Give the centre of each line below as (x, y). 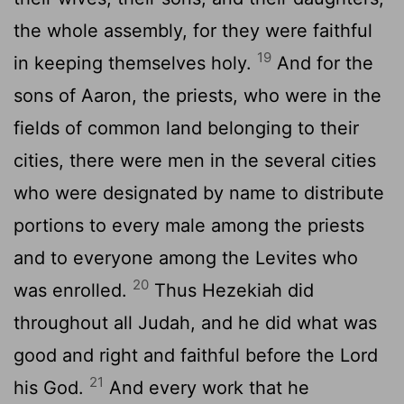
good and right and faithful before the (177, 355)
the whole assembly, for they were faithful (193, 30)
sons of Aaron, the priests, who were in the (197, 95)
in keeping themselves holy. (135, 63)
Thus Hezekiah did (231, 290)
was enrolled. (73, 290)
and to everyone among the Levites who (186, 257)
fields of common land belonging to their (186, 128)
